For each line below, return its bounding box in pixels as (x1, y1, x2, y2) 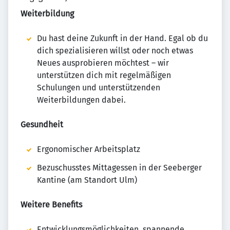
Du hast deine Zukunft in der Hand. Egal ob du (37, 33, 208, 44)
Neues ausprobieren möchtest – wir (37, 58, 169, 68)
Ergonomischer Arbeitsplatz (37, 144, 140, 155)
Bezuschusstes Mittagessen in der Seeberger (37, 163, 202, 173)
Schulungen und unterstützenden (37, 83, 160, 93)
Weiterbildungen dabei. (37, 95, 126, 105)
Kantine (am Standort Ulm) (37, 175, 137, 185)
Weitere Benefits (21, 200, 82, 210)
